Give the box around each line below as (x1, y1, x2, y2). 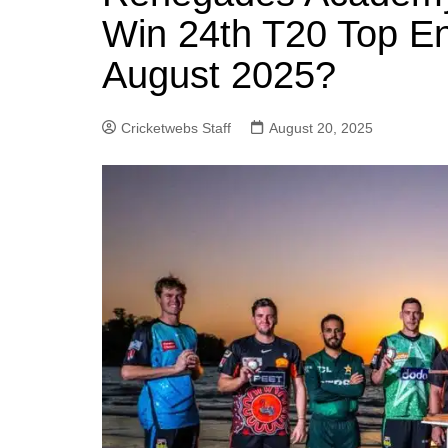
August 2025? (102, 54, 336, 96)
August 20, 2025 (269, 120, 373, 136)
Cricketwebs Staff (121, 120, 231, 136)
